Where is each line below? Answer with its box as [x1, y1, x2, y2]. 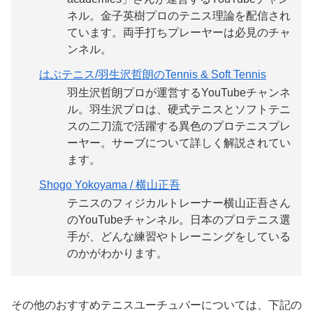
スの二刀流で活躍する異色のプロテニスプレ [67, 119, 291, 132]
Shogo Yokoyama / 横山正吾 [39, 178, 180, 191]
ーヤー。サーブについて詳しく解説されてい [67, 136, 291, 149]
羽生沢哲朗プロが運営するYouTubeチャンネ [67, 86, 291, 99]
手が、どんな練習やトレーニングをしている [67, 230, 291, 242]
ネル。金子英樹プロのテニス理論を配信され [67, 9, 291, 22]
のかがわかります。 [67, 247, 168, 259]
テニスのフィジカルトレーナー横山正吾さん [67, 196, 291, 209]
